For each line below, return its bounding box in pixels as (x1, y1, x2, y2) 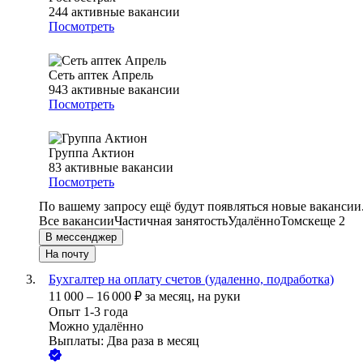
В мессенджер (45, 231, 117, 244)
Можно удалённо (49, 319, 143, 334)
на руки (198, 289, 241, 304)
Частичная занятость (114, 214, 228, 228)
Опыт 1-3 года (49, 305, 128, 319)
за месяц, (145, 289, 198, 304)
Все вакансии (39, 214, 114, 228)
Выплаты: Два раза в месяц (49, 334, 199, 348)
